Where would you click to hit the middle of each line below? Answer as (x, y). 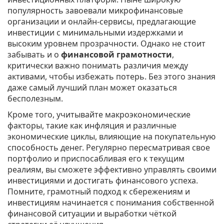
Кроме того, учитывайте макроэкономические (99, 115)
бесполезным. (35, 99)
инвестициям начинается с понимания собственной (111, 203)
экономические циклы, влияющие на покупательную (111, 137)
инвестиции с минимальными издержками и (95, 33)
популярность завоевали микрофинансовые (95, 11)
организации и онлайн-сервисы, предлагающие (102, 22)
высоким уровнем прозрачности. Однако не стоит (106, 44)
